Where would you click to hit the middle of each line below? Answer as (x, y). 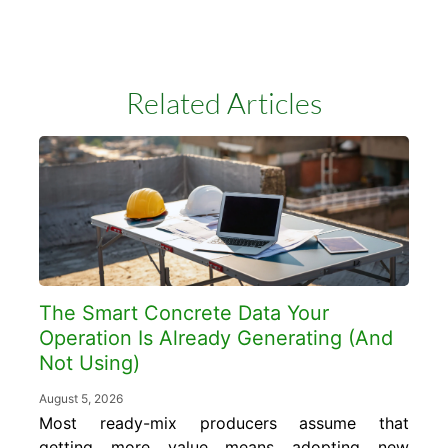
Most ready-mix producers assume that (224, 422)
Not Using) (92, 362)
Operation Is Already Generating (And (216, 337)
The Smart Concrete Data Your (184, 312)
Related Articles (224, 102)
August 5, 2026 (81, 398)
